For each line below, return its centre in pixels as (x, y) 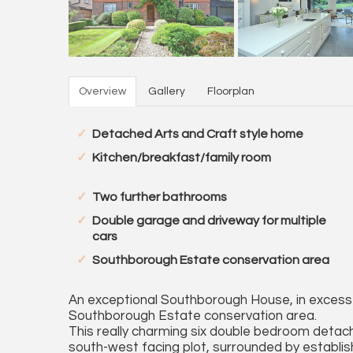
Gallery (167, 91)
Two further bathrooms (160, 197)
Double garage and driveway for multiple (209, 221)
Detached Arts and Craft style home (198, 134)
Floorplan (231, 91)
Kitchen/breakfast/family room (182, 158)
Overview (102, 91)
